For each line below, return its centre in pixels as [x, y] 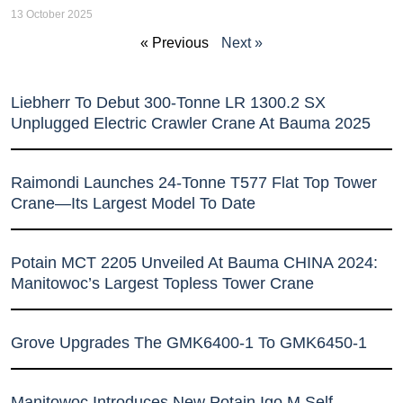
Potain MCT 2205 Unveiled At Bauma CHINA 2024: [194, 262]
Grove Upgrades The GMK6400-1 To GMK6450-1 [189, 342]
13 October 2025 [52, 14]
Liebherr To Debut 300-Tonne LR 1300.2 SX [168, 102]
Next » [242, 42]
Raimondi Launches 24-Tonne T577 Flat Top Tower [194, 182]
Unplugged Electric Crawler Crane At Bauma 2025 [191, 123]
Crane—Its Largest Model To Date [133, 203]
